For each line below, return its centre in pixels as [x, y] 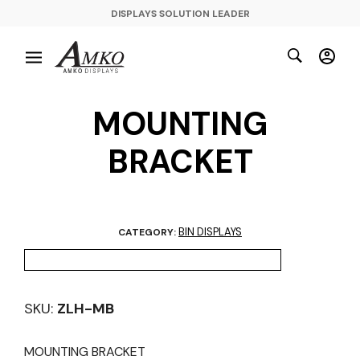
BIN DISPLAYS [210, 231]
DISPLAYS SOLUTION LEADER [180, 13]
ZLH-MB [86, 308]
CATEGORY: [148, 232]
